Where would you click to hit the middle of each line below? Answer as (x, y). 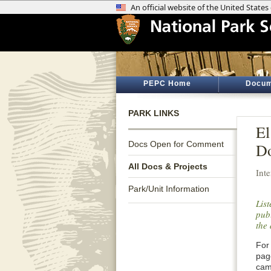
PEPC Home (167, 83)
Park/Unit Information (169, 189)
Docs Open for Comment (176, 144)
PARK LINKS (154, 113)
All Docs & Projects (168, 166)
